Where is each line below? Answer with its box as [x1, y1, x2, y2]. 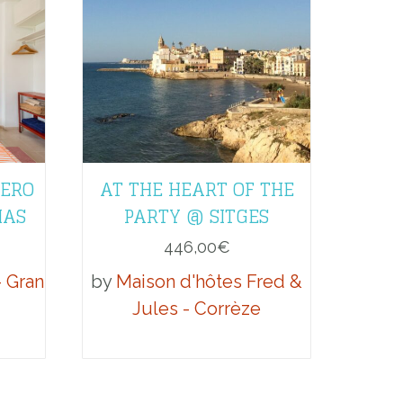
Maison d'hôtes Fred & [116, 270, 302, 292]
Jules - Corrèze [132, 297, 261, 319]
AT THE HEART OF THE [99, 173, 294, 206]
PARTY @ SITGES [124, 200, 269, 233]
